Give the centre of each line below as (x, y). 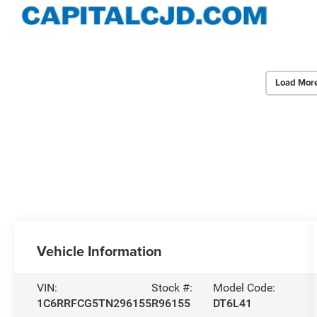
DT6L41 (232, 304)
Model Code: (244, 288)
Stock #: (172, 288)
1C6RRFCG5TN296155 (94, 304)
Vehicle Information (100, 251)
